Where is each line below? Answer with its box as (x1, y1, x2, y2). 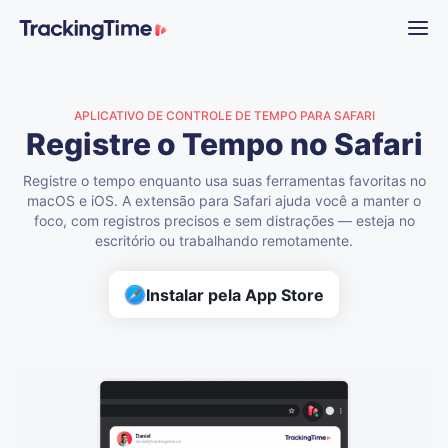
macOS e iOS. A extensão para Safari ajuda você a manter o (27, 192, 421, 209)
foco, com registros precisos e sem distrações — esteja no (33, 212, 415, 229)
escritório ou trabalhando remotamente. (95, 232, 353, 249)
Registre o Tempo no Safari (25, 126, 423, 162)
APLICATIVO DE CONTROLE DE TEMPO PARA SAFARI (73, 108, 375, 123)
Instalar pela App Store (146, 284, 324, 305)
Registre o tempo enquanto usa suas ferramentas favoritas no (22, 172, 426, 189)
